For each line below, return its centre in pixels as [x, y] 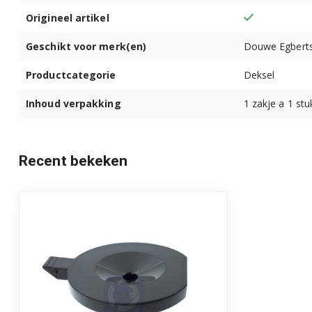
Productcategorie [71, 75]
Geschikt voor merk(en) [86, 46]
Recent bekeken [73, 161]
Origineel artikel [68, 17]
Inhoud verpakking [73, 103]
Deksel [259, 75]
